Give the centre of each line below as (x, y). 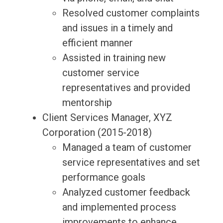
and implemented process (119, 207)
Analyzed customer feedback (126, 192)
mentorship (87, 103)
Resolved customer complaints (131, 13)
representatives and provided (126, 88)
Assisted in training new (114, 58)
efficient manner (97, 43)
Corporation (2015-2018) (97, 133)
